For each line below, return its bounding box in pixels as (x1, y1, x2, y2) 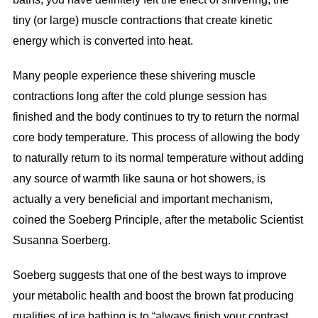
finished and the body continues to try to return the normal (12, 111, 300, 124)
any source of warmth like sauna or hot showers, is (12, 172, 265, 185)
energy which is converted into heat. (12, 35, 193, 48)
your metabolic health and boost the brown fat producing (12, 290, 294, 302)
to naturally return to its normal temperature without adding (12, 152, 304, 165)
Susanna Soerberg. (12, 234, 114, 247)
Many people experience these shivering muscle (12, 70, 256, 82)
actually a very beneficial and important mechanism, (12, 193, 273, 206)
